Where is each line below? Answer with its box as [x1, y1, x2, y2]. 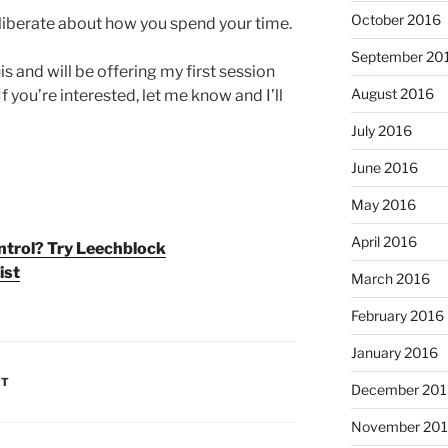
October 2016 [350, 11, 441, 29]
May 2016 [350, 196, 416, 214]
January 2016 [350, 344, 438, 362]
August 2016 [350, 85, 434, 103]
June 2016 [350, 159, 418, 177]
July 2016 [350, 122, 412, 140]
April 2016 [350, 233, 417, 251]
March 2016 [350, 270, 430, 288]
